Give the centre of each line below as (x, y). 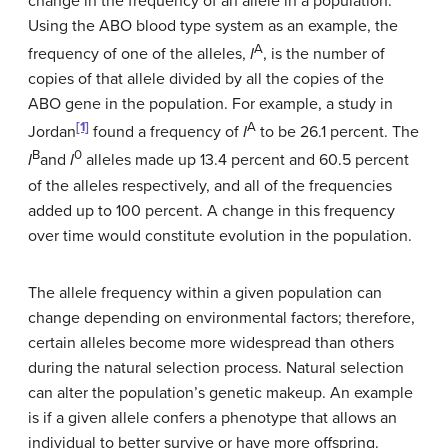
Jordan (52, 132)
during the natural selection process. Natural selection (216, 367)
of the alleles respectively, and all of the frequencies (210, 185)
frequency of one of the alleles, (139, 53)
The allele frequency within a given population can (205, 292)
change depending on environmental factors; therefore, (221, 317)
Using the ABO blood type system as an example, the (213, 25)
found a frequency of (166, 132)
